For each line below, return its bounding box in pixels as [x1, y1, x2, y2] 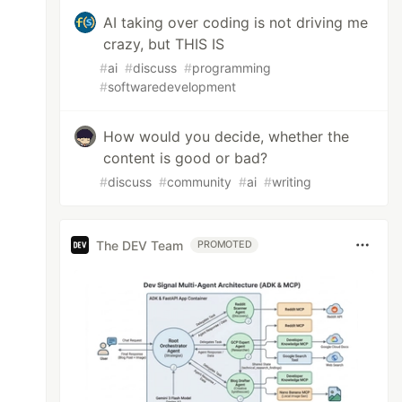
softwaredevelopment [108, 79, 237, 94]
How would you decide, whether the [103, 127, 350, 145]
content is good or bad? [103, 149, 268, 167]
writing [272, 174, 312, 189]
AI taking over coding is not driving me [103, 13, 369, 31]
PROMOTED [197, 239, 252, 250]
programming [192, 60, 272, 75]
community [167, 174, 232, 189]
